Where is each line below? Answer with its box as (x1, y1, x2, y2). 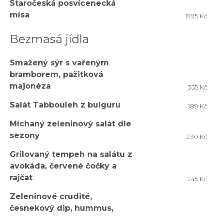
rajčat (10, 173, 32, 182)
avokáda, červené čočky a (10, 161, 117, 170)
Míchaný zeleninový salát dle (10, 119, 131, 128)
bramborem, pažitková (10, 70, 103, 79)
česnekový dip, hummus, (10, 203, 113, 213)
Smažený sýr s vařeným (10, 58, 109, 67)
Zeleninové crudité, (10, 192, 92, 201)
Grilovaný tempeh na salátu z (10, 150, 132, 159)
